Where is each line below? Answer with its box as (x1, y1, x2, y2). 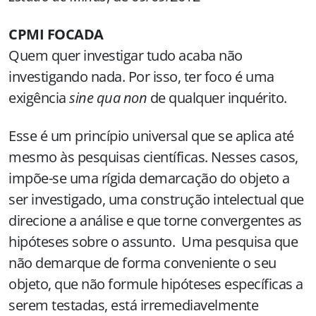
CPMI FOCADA (8, 25, 104, 44)
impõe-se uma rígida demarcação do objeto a (8, 169, 289, 188)
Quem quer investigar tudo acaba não (8, 46, 243, 65)
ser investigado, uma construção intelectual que (8, 190, 304, 209)
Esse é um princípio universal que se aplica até (8, 126, 294, 145)
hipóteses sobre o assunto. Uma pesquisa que (8, 232, 298, 251)
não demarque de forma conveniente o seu (8, 253, 276, 272)
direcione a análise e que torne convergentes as (8, 211, 302, 230)
